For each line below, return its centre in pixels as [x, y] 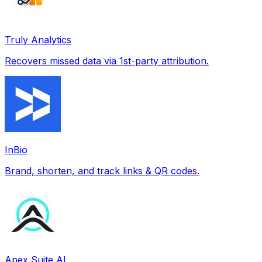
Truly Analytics [38, 39]
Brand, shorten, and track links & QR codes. [102, 170]
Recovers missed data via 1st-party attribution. [107, 61]
